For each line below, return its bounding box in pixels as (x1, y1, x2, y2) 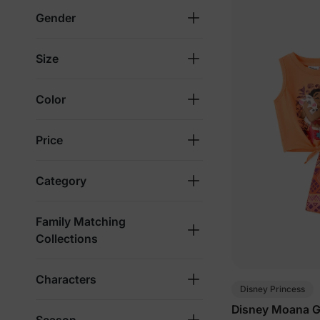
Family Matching (36, 214, 126, 229)
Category (36, 174, 86, 188)
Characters (36, 272, 96, 286)
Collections (36, 231, 98, 246)
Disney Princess (240, 283, 305, 294)
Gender (36, 11, 76, 25)
